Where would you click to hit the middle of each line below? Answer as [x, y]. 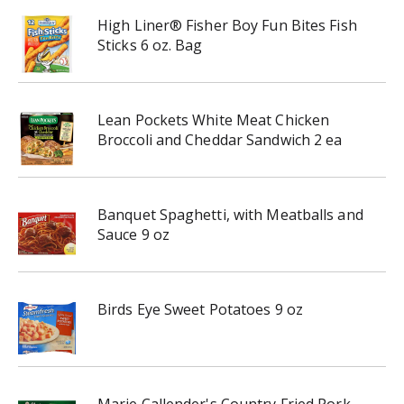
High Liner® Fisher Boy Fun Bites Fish [227, 25]
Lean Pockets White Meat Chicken [214, 120]
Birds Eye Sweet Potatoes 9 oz [200, 309]
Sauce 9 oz [133, 234]
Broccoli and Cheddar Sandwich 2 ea [220, 140]
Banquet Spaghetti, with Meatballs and [230, 215]
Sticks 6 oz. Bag [150, 45]
